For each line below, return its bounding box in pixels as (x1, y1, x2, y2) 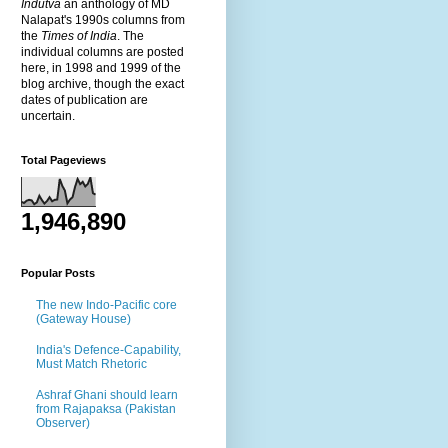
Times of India (41, 28, 117, 43)
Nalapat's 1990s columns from (21, 12, 185, 27)
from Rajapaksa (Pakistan (36, 401, 176, 416)
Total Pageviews (21, 153, 106, 166)
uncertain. (21, 108, 75, 123)
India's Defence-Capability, (36, 342, 181, 357)
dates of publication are (21, 92, 148, 107)
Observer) (36, 415, 90, 430)
